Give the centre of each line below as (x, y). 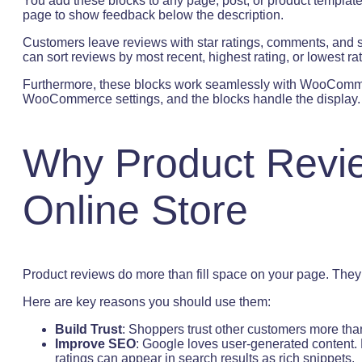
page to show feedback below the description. (153, 15)
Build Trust (88, 329)
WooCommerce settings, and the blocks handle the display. (192, 99)
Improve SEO (95, 343)
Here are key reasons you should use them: (147, 301)
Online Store (135, 210)
